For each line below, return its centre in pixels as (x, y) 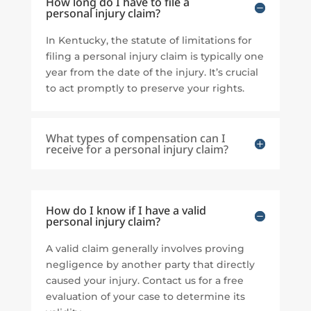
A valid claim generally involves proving (145, 249)
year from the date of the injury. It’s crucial (152, 73)
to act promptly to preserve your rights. (145, 89)
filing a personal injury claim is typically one (154, 57)
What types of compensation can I (135, 138)
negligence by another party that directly (150, 265)
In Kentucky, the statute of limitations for (149, 41)
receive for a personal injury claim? (137, 150)
